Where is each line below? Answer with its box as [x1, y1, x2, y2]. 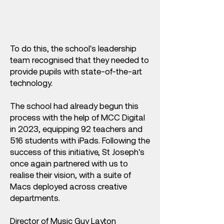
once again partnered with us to [10, 158, 128, 168]
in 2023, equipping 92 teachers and [10, 123, 142, 133]
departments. [10, 192, 62, 202]
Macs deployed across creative [10, 181, 127, 191]
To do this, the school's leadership [10, 43, 136, 53]
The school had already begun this [10, 100, 138, 110]
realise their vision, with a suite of [10, 169, 131, 179]
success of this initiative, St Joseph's [10, 146, 144, 156]
